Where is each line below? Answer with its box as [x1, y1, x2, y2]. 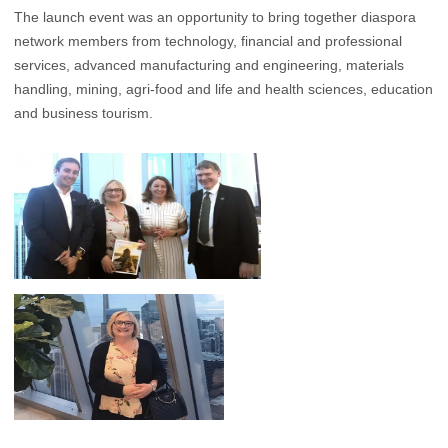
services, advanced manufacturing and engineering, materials [14, 57, 404, 74]
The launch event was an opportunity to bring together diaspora [14, 9, 416, 26]
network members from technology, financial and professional [14, 33, 402, 50]
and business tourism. [14, 105, 153, 122]
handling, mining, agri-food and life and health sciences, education [14, 81, 433, 98]
